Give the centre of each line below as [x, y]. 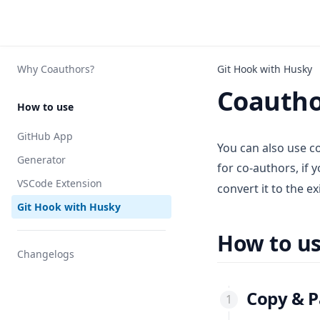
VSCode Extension [60, 183]
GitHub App [45, 136]
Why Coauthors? [56, 69]
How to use [45, 107]
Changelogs [46, 254]
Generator [41, 160]
